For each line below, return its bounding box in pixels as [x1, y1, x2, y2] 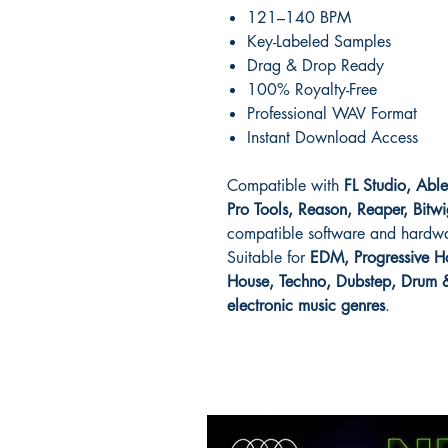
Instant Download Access [247, 126, 418, 148]
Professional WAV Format [247, 102, 417, 124]
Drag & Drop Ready [247, 54, 384, 76]
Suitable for [227, 246, 310, 268]
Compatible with [227, 174, 344, 196]
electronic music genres [227, 294, 385, 316]
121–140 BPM [247, 6, 351, 28]
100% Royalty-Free [247, 78, 377, 100]
